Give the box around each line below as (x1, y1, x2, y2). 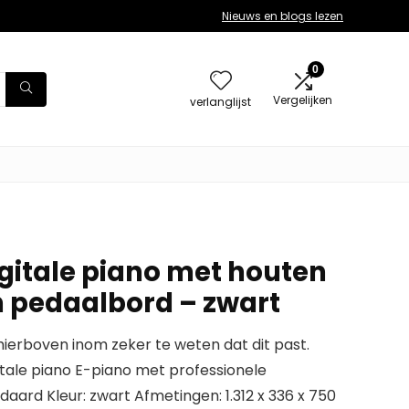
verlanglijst (190, 94, 251, 110)
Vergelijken (273, 92, 332, 108)
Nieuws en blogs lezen (222, 8, 343, 24)
